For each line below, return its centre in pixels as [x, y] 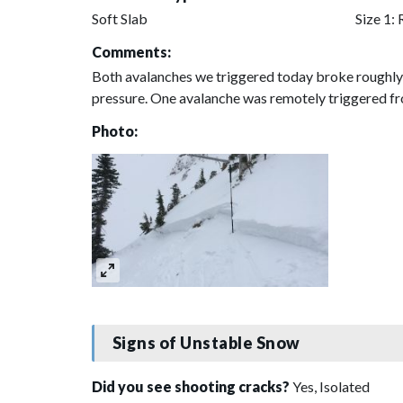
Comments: [131, 51]
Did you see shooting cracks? [192, 386]
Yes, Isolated [331, 386]
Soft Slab [120, 18]
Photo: [115, 130]
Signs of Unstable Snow [206, 343]
